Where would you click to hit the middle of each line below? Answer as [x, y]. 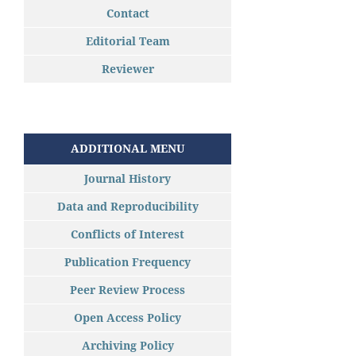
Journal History [128, 178]
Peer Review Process [128, 289]
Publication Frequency [128, 261]
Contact [128, 13]
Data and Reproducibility [128, 206]
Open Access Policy [128, 317]
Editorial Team [128, 41]
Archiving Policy [128, 345]
